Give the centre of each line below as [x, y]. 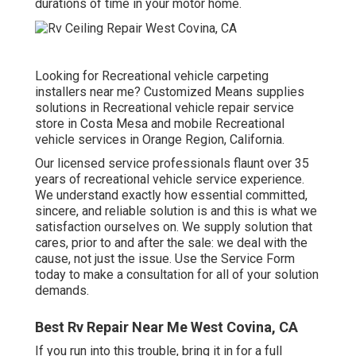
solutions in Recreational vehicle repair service [164, 107]
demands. [62, 290]
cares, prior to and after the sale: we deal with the [171, 242]
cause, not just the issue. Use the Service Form [165, 258]
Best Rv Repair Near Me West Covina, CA [166, 327]
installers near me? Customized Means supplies [170, 91]
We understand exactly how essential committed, [171, 195]
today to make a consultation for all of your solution [177, 274]
